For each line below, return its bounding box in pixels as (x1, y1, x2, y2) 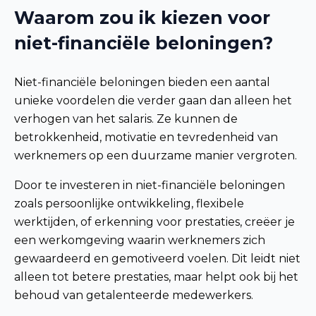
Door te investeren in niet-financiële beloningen (14, 178, 285, 192)
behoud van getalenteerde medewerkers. (14, 288, 253, 302)
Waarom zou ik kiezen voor (14, 6, 270, 28)
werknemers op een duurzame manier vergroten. (14, 148, 297, 162)
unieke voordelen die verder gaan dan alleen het (14, 93, 292, 107)
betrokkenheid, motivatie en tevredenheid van (14, 130, 278, 144)
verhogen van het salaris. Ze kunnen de (14, 111, 238, 126)
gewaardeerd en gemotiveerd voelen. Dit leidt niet (14, 251, 300, 265)
